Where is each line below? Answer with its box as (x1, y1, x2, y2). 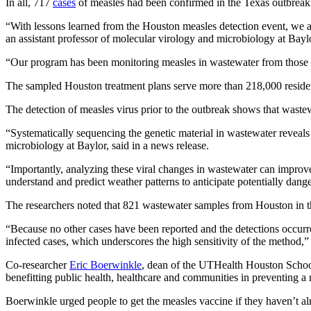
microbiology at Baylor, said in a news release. (6, 139, 209, 151)
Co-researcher (6, 258, 69, 271)
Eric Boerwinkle (69, 258, 142, 271)
